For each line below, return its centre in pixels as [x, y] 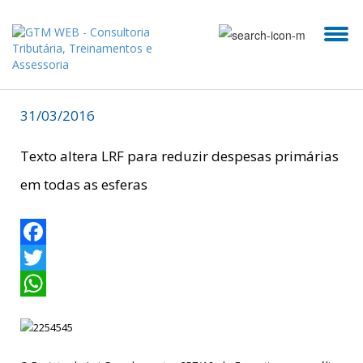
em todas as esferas [84, 184]
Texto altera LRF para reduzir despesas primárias [179, 156]
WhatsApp [47, 309]
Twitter [39, 283]
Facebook [46, 257]
